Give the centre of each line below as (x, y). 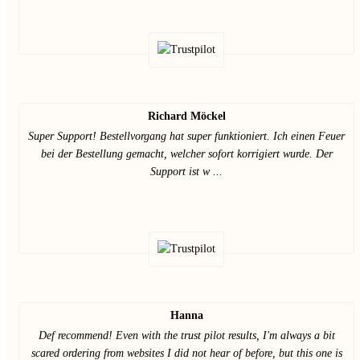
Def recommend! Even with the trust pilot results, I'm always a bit (186, 335)
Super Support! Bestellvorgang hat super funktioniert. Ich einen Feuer (186, 136)
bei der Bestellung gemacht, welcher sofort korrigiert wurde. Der (186, 154)
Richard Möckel (186, 116)
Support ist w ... (186, 172)
